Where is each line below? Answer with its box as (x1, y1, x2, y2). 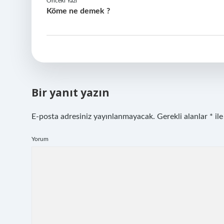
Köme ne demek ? (46, 7, 110, 15)
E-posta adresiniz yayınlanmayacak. (31, 112, 155, 120)
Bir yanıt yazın (31, 85, 109, 99)
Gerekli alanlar (157, 112, 209, 120)
